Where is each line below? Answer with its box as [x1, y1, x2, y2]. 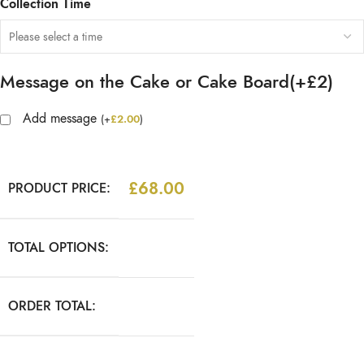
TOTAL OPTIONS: [8, 239, 109, 257]
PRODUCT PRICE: [8, 180, 110, 197]
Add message [23, 110, 101, 128]
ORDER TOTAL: [8, 297, 96, 315]
